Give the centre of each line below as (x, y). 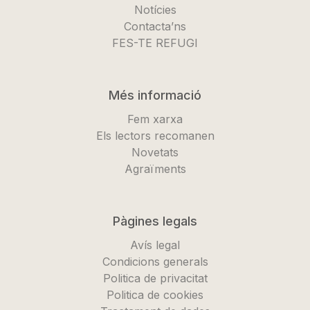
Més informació (155, 95)
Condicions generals (155, 262)
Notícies (155, 10)
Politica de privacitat (155, 279)
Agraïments (155, 169)
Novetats (155, 153)
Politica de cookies (155, 295)
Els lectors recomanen (155, 136)
